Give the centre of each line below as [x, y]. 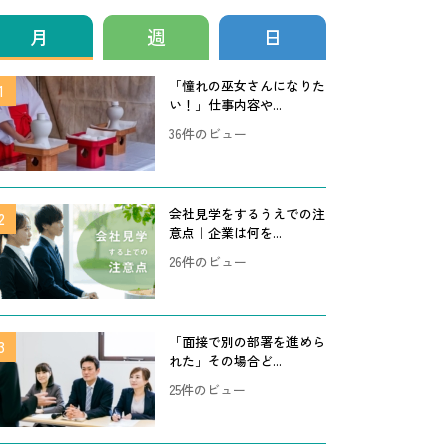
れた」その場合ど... [225, 361]
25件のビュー [207, 390]
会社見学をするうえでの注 [247, 214]
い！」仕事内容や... [225, 105]
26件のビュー [208, 262]
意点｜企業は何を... [225, 233]
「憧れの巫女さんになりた [247, 86]
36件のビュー [208, 134]
